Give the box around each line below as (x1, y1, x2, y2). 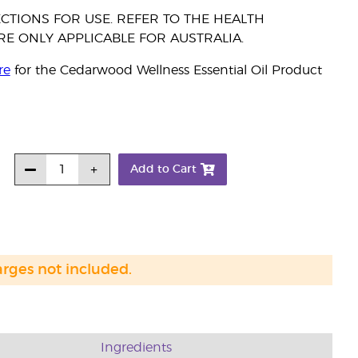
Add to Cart (129, 164, 197, 175)
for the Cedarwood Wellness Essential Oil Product (10, 64, 322, 77)
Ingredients (101, 341, 173, 354)
